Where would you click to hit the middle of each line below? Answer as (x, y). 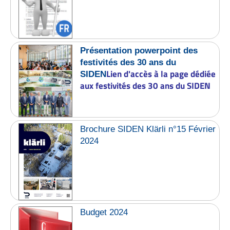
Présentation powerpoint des (139, 50)
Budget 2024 (104, 212)
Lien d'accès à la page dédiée (161, 74)
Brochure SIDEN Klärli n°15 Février (148, 129)
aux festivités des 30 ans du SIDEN (146, 85)
